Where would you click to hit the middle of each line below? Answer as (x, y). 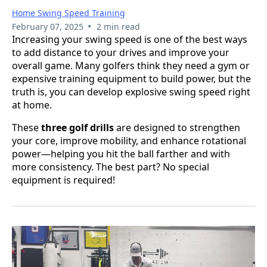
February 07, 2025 (48, 26)
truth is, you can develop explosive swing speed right (131, 91)
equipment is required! (63, 180)
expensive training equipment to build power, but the (131, 78)
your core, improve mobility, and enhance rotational (129, 140)
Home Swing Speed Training (69, 13)
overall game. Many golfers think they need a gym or (131, 65)
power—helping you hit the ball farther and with (121, 153)
